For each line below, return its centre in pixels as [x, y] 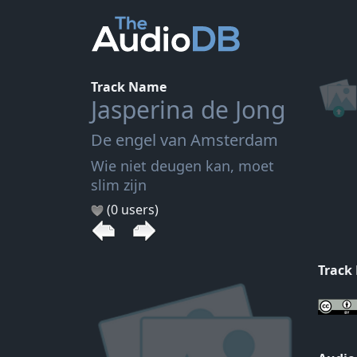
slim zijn [119, 185]
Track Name [129, 87]
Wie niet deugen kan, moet [182, 166]
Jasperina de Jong [188, 110]
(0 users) [131, 210]
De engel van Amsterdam [184, 140]
